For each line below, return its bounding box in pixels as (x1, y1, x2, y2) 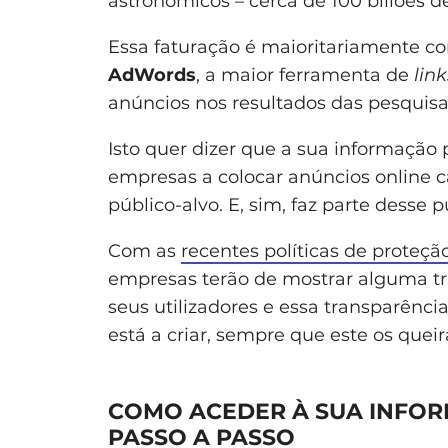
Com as (108, 239, 181, 262)
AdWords (108, 63, 196, 86)
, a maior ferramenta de (196, 63, 414, 86)
